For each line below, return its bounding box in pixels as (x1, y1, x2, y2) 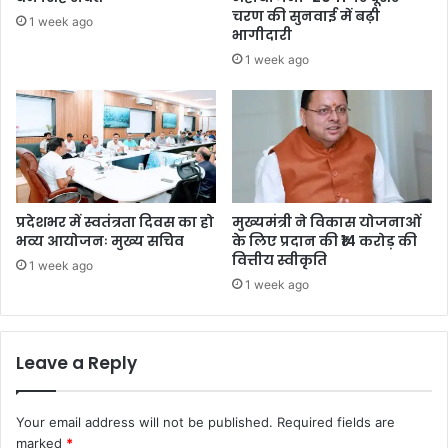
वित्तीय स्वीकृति (232, 250, 327, 271)
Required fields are (277, 414, 395, 431)
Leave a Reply (16, 351, 137, 376)
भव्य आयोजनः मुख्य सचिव (16, 231, 184, 252)
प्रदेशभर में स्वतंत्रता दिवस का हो (16, 212, 214, 233)
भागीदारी (232, 25, 292, 46)
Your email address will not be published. (16, 414, 273, 431)
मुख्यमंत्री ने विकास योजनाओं (232, 212, 421, 233)
